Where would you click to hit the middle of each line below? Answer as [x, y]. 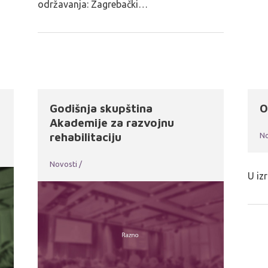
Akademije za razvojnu [112, 122]
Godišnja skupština [101, 108]
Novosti [64, 164]
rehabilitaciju [86, 137]
